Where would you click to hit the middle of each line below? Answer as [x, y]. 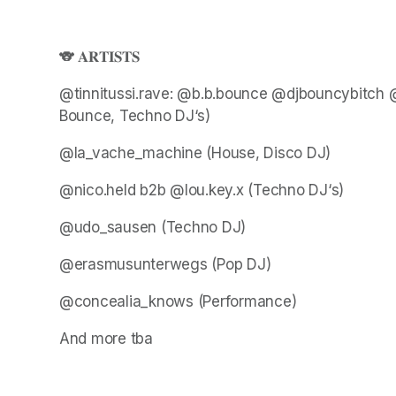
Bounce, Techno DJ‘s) [135, 115]
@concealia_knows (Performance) [178, 301]
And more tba [106, 338]
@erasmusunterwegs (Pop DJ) [165, 264]
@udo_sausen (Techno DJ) [153, 227]
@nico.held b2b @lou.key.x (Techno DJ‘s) [202, 190]
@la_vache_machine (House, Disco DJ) [195, 152]
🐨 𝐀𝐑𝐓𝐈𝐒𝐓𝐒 [99, 56]
